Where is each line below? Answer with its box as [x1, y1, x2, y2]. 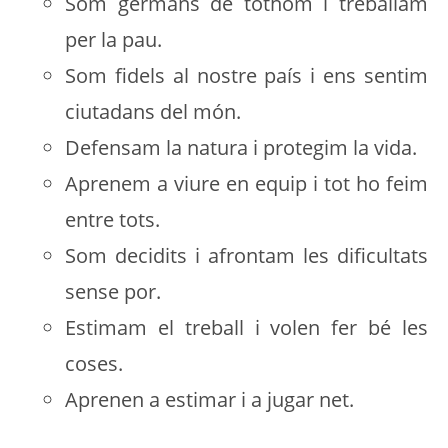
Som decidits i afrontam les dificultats [65, 242, 428, 269]
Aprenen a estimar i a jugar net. [65, 386, 354, 413]
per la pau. [65, 26, 162, 53]
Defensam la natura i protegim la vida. [65, 134, 417, 161]
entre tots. [65, 206, 160, 233]
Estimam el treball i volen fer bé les [65, 314, 428, 341]
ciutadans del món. [65, 98, 241, 125]
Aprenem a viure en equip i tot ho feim [65, 170, 428, 197]
